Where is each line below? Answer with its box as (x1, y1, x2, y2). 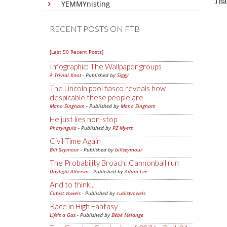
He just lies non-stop (50, 115, 117, 124)
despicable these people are (50, 93, 143, 102)
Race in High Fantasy (50, 202, 118, 211)
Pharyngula (50, 124, 77, 131)
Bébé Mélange (111, 211, 143, 218)
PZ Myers (112, 124, 133, 131)
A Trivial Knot (50, 71, 81, 79)
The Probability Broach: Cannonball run (50, 158, 179, 167)
